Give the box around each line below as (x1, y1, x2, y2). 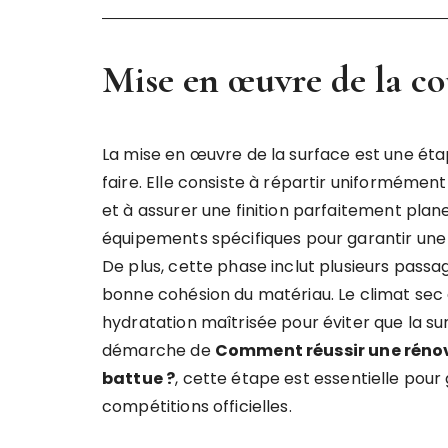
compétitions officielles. (102, 395, 292, 418)
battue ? (102, 367, 176, 390)
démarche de (102, 339, 215, 362)
